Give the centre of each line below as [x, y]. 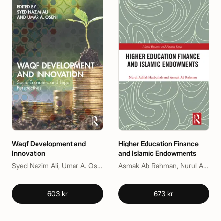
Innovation [29, 153]
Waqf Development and [49, 143]
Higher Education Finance [158, 143]
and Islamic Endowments [157, 153]
